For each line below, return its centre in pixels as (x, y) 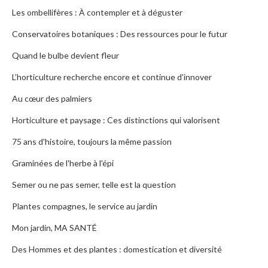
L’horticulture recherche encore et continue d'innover (112, 77)
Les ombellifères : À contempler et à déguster (97, 13)
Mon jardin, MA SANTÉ (54, 228)
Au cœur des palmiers (52, 99)
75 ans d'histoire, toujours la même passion (92, 142)
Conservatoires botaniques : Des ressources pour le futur (120, 34)
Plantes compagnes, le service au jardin (85, 206)
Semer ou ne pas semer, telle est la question (94, 185)
